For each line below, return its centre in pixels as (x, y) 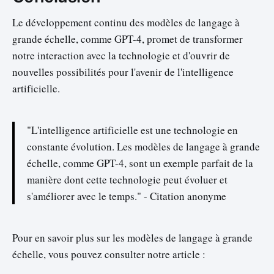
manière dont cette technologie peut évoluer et (127, 179)
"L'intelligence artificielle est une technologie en (132, 130)
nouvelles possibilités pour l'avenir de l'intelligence (123, 72)
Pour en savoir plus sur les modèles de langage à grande (132, 237)
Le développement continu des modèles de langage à (126, 23)
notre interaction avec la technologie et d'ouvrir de (121, 56)
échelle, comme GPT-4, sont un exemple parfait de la (140, 163)
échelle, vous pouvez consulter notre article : (109, 254)
